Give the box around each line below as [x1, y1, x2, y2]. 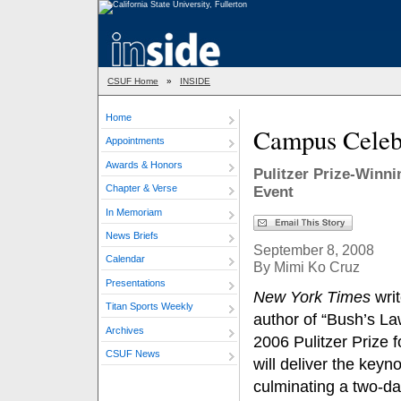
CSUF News [106, 347, 160, 359]
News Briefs [106, 229, 158, 241]
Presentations [106, 277, 166, 288]
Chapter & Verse [106, 183, 177, 194]
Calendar [106, 253, 145, 265]
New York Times [253, 288, 371, 306]
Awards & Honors [106, 158, 183, 170]
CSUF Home [107, 76, 158, 86]
